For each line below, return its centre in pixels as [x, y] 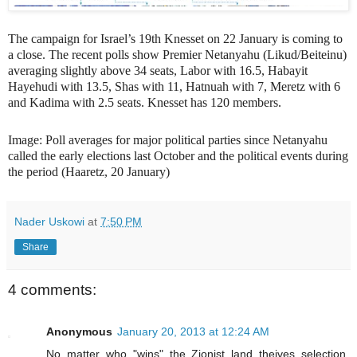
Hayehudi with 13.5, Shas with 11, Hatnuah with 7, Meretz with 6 [174, 86]
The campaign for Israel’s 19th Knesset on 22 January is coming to [175, 39]
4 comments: [52, 290]
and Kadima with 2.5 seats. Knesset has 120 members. [145, 102]
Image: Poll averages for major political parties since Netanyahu [168, 139]
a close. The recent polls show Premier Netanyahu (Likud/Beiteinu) [177, 55]
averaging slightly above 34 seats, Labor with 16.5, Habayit [158, 71]
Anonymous [79, 331]
